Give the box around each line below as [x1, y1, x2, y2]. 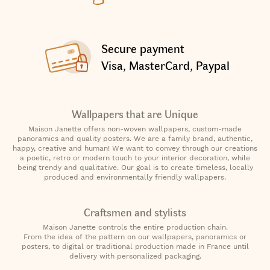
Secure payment [101, 39, 184, 56]
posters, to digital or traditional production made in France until [21, 242, 249, 251]
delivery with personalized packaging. [69, 251, 201, 260]
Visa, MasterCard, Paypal [101, 56, 230, 73]
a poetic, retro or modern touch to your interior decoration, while [20, 153, 250, 162]
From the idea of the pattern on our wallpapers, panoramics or [24, 232, 246, 241]
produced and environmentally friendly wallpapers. [44, 172, 226, 181]
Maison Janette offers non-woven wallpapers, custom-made [28, 124, 242, 133]
